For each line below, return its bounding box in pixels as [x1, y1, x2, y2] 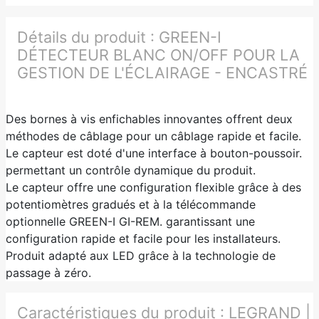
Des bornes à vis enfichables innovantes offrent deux [6, 111, 293, 126]
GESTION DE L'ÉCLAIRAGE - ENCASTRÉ [17, 63, 308, 82]
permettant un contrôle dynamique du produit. [6, 162, 256, 177]
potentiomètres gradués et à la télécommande [6, 197, 256, 211]
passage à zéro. [6, 265, 91, 280]
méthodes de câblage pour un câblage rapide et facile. [6, 128, 301, 143]
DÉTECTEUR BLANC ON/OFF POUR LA [17, 45, 300, 64]
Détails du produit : [17, 27, 159, 46]
